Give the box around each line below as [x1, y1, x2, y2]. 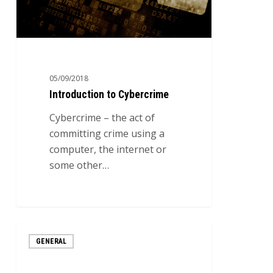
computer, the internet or [49, 143, 167, 157]
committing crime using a [49, 127, 165, 141]
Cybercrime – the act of [49, 111, 155, 125]
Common [15, 253, 57, 268]
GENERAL [35, 236, 66, 246]
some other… [49, 158, 110, 172]
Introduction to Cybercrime [49, 88, 169, 101]
